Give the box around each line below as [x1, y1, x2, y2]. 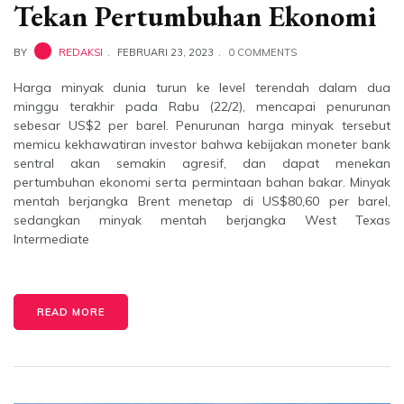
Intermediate [14, 231, 89, 248]
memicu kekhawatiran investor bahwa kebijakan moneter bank [14, 136, 390, 153]
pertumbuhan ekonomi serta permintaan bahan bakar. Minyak [14, 174, 390, 191]
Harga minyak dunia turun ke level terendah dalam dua [14, 79, 390, 96]
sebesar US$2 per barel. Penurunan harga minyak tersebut [14, 117, 390, 134]
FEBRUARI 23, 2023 [117, 46, 214, 60]
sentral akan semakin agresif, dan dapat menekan [14, 155, 390, 172]
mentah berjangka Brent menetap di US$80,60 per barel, [14, 193, 390, 210]
